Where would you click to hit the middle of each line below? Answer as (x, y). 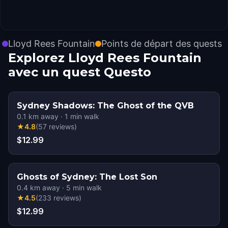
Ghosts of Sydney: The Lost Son (87, 177)
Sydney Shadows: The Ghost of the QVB (105, 106)
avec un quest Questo (80, 72)
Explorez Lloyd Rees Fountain (105, 58)
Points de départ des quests (162, 44)
